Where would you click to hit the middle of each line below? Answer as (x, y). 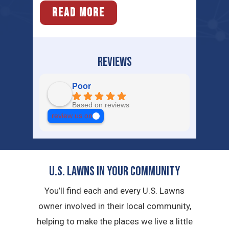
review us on (72, 116)
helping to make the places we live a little (114, 221)
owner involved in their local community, (114, 206)
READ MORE (78, 13)
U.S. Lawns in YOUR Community (114, 171)
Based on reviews (101, 105)
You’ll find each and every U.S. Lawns (114, 190)
